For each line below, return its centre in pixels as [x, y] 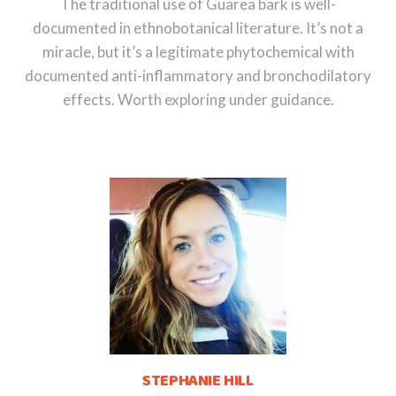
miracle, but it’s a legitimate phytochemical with [198, 51]
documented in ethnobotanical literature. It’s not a [198, 27]
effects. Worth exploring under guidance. [198, 99]
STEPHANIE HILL [198, 381]
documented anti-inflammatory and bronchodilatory [198, 75]
